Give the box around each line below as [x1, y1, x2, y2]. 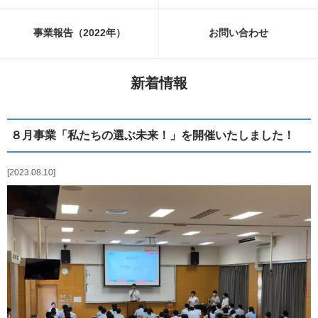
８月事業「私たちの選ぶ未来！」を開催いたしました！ [11, 128, 295, 141]
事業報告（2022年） [33, 27, 126, 39]
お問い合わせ [209, 27, 268, 39]
